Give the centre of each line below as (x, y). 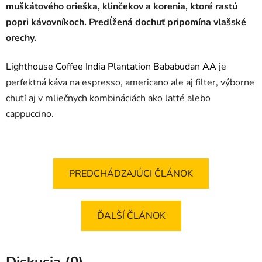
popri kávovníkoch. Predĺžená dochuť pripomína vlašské (126, 22)
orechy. (21, 38)
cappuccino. (30, 114)
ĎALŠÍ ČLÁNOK (131, 216)
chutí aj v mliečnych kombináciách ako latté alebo (108, 98)
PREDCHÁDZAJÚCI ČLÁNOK (131, 173)
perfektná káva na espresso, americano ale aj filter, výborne (130, 82)
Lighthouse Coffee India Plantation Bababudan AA (111, 66)
